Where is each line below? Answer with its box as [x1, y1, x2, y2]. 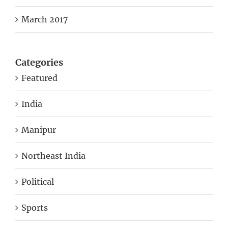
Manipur [21, 125, 56, 135]
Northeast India [21, 151, 85, 161]
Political [21, 177, 54, 187]
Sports [21, 203, 48, 213]
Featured [21, 73, 58, 83]
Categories [15, 56, 63, 68]
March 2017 [21, 14, 68, 24]
